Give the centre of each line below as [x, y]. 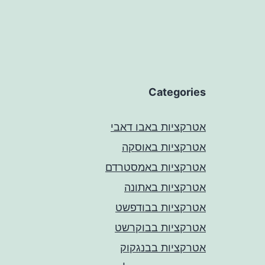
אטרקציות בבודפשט [161, 207]
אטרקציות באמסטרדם [156, 167]
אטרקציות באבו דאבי [158, 127]
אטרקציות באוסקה [164, 147]
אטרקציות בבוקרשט [160, 227]
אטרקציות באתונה [165, 187]
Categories [177, 92]
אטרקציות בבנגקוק [163, 247]
